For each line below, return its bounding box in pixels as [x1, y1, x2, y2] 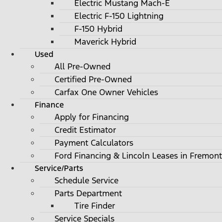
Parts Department [55, 188, 122, 199]
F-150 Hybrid [74, 23, 122, 35]
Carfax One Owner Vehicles [55, 87, 158, 98]
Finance [35, 100, 64, 111]
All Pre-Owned [55, 61, 111, 72]
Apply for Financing [55, 111, 129, 123]
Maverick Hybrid [74, 36, 136, 48]
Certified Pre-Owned [55, 74, 132, 85]
